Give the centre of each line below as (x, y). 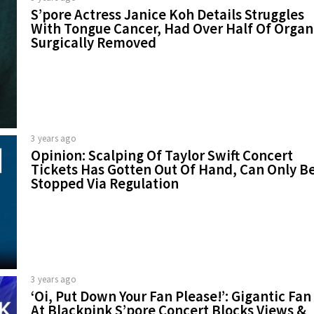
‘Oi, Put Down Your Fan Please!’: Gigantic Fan (171, 296)
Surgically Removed (94, 42)
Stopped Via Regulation (105, 183)
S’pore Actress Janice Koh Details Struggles (168, 14)
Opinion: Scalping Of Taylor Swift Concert (162, 155)
